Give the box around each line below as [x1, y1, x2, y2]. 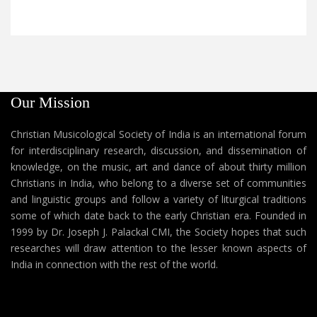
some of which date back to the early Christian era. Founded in [11, 208, 306, 222]
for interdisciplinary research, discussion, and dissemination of [11, 143, 306, 157]
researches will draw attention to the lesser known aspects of [11, 241, 306, 255]
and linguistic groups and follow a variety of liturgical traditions [11, 192, 306, 206]
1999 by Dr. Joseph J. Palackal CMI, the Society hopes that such [11, 224, 306, 238]
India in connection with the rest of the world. [11, 257, 218, 271]
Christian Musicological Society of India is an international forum [11, 127, 306, 141]
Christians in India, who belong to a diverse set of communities [11, 175, 306, 190]
